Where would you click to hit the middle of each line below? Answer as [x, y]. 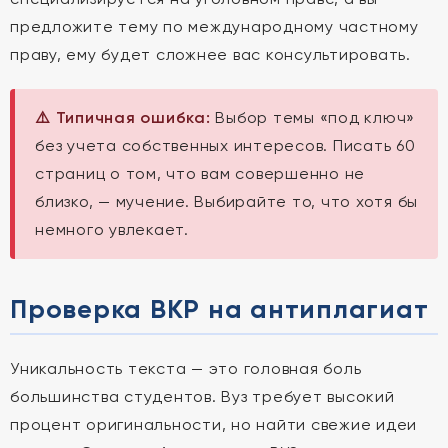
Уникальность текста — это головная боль [186, 368]
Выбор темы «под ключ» [312, 117]
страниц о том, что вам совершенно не [200, 173]
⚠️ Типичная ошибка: [123, 117]
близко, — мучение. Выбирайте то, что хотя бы [226, 201]
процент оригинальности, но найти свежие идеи [213, 424]
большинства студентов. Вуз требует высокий [202, 396]
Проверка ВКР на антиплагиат [219, 309]
